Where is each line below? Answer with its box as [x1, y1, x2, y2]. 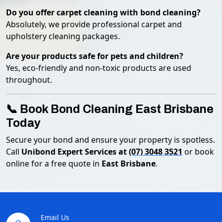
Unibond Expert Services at [21, 146, 129, 157]
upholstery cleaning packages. [6, 31, 120, 42]
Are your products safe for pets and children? [6, 51, 183, 61]
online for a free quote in [6, 158, 102, 169]
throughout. [6, 74, 52, 85]
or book [182, 146, 214, 157]
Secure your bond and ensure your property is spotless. [6, 134, 215, 145]
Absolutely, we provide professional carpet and [6, 19, 182, 30]
